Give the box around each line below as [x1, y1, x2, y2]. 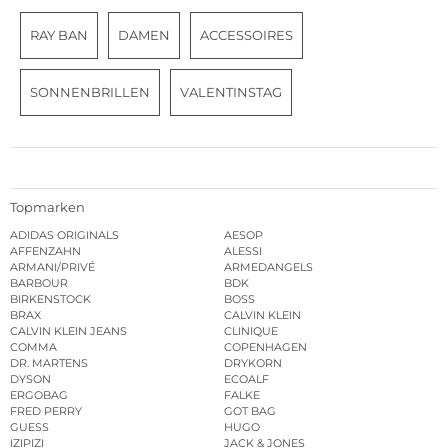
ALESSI [224, 244, 262, 259]
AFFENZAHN [10, 244, 81, 259]
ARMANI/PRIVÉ [10, 260, 95, 275]
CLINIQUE [224, 324, 278, 339]
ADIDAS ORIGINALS [10, 228, 119, 243]
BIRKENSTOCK [10, 292, 91, 307]
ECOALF [224, 372, 269, 387]
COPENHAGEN [224, 340, 307, 355]
